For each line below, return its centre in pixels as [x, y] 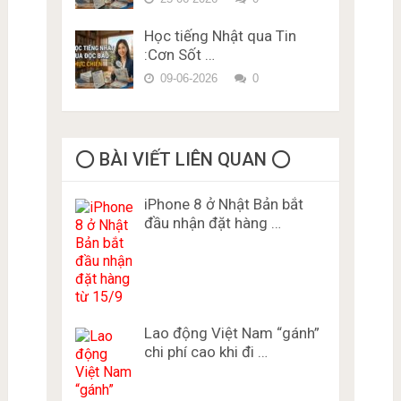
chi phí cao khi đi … [205, 352]
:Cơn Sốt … [179, 55]
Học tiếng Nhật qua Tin [220, 36]
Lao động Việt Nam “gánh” [231, 333]
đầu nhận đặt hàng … [212, 223]
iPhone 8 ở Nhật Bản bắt [223, 205]
